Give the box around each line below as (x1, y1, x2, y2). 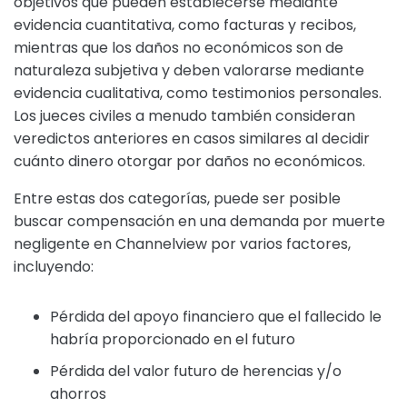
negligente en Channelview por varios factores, (14, 233, 351, 254)
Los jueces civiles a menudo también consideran (14, 105, 355, 126)
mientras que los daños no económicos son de (14, 37, 343, 58)
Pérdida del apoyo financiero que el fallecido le (50, 306, 382, 327)
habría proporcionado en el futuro (50, 329, 295, 350)
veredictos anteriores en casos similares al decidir (14, 128, 370, 149)
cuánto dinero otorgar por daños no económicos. (14, 151, 365, 172)
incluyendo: (14, 256, 94, 277)
